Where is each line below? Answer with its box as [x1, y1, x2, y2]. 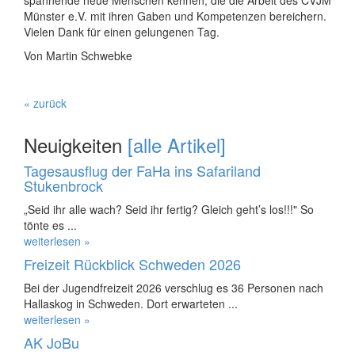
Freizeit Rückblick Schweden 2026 [24, 253, 241, 274]
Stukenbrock [24, 174, 103, 196]
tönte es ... [24, 216, 77, 233]
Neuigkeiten [24, 130, 128, 158]
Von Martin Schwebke [24, 47, 132, 63]
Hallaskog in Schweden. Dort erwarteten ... [24, 295, 238, 311]
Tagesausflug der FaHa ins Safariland [24, 159, 261, 181]
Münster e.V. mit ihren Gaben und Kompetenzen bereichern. [24, 7, 326, 24]
